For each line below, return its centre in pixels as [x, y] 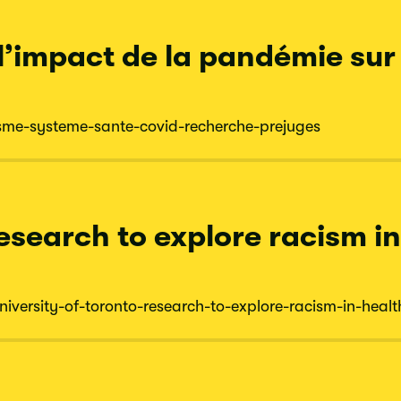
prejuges [290, 126]
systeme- [62, 126]
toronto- [114, 306]
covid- [162, 126]
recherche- [222, 126]
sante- [117, 126]
